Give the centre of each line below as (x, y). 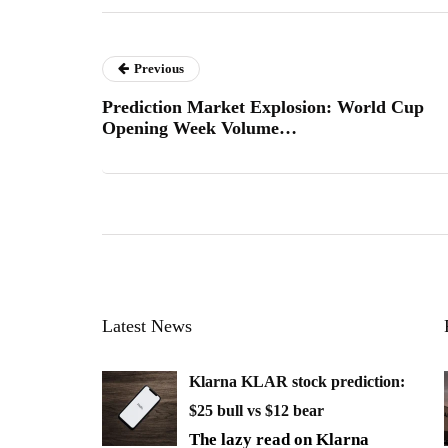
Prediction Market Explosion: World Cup (263, 106)
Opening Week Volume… (199, 127)
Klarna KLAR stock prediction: (297, 381)
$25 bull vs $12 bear (256, 410)
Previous (159, 68)
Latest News (147, 325)
